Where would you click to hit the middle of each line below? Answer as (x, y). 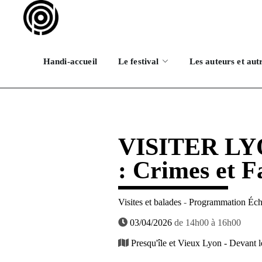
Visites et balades (149, 202)
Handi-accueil (70, 61)
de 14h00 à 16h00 (206, 223)
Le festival (138, 61)
